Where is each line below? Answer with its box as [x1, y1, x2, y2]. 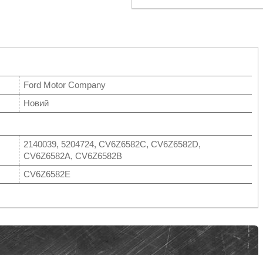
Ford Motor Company [23, 80, 106, 90]
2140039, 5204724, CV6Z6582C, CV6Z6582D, [23, 139, 201, 149]
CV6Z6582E [23, 169, 70, 179]
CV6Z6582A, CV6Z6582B [23, 151, 122, 161]
